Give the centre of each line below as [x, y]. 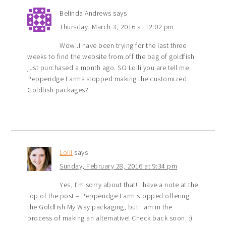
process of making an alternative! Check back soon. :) [110, 218]
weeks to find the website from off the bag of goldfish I [113, 56]
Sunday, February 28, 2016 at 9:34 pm [119, 166]
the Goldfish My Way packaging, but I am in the [100, 207]
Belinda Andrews [86, 13]
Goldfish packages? [58, 90]
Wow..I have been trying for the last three [123, 45]
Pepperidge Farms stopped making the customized [107, 78]
